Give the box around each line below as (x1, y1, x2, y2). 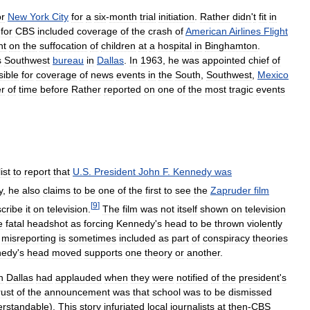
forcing (84, 217, 113, 229)
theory (145, 246, 172, 258)
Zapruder (210, 184, 251, 196)
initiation (158, 11, 194, 23)
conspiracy (203, 232, 250, 244)
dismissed (228, 286, 272, 298)
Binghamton (205, 40, 257, 52)
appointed (202, 55, 246, 66)
